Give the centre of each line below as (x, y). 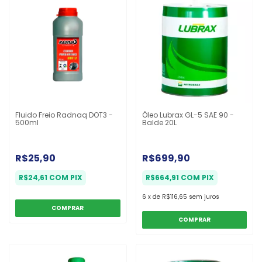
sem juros (204, 197)
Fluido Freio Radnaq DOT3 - (64, 115)
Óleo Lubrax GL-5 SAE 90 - (188, 115)
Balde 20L (159, 123)
